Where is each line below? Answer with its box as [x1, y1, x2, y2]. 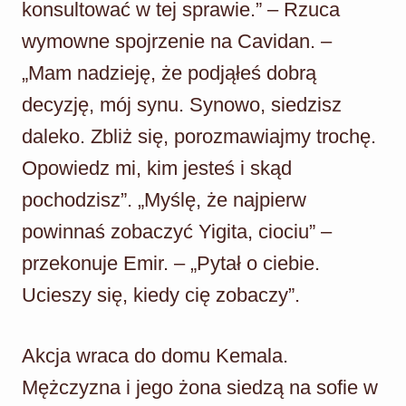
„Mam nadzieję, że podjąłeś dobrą [22, 61, 316, 84]
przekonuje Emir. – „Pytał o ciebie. [22, 251, 320, 275]
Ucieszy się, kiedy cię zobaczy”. [22, 283, 300, 306]
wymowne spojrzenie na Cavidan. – [22, 29, 332, 53]
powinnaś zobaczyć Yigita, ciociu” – [22, 219, 332, 243]
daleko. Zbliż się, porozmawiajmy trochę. [22, 124, 376, 148]
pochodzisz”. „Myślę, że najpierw [22, 188, 306, 211]
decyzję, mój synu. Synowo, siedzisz [22, 92, 342, 116]
